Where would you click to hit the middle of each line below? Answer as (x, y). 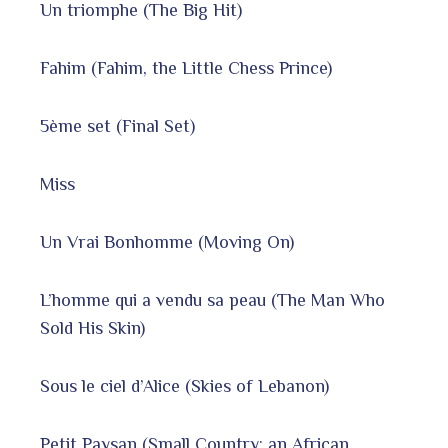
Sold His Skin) (92, 328)
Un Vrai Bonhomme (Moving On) (167, 242)
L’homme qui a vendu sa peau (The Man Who (212, 300)
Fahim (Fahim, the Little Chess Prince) (186, 68)
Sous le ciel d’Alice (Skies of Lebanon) (184, 386)
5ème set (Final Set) (117, 126)
